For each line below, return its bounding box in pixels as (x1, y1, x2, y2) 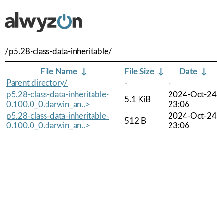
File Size (124, 67, 154, 76)
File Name (40, 67, 77, 76)
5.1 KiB (124, 95, 151, 104)
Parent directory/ (6, 78, 68, 87)
